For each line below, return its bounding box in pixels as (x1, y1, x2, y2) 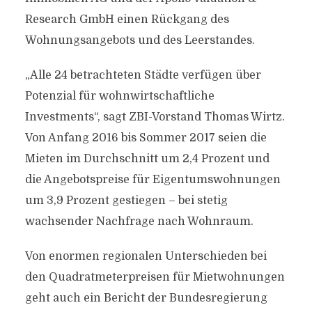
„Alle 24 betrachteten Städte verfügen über (24, 69, 261, 81)
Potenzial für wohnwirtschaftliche (24, 90, 214, 102)
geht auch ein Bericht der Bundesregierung (24, 292, 267, 304)
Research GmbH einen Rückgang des (24, 13, 229, 26)
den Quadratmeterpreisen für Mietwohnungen (24, 271, 285, 283)
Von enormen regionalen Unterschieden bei (24, 250, 267, 263)
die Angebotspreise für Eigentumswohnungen (24, 173, 281, 186)
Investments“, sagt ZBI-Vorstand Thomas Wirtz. (24, 111, 285, 123)
